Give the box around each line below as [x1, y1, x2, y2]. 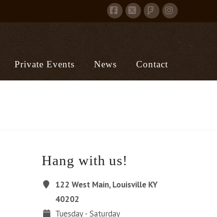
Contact [136, 59, 169, 69]
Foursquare [151, 20, 190, 31]
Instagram [170, 20, 207, 31]
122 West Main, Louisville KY [55, 179, 158, 190]
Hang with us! [41, 152, 128, 168]
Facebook [114, 20, 150, 31]
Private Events [15, 59, 75, 69]
